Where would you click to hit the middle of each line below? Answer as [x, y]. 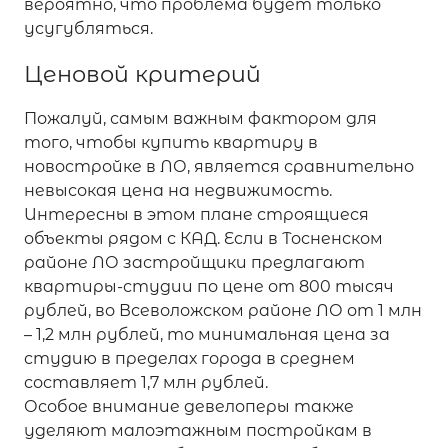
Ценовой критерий [142, 73]
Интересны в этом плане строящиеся [196, 214]
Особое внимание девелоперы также [189, 406]
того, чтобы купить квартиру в [171, 142]
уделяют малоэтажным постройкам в [198, 430]
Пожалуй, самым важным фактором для [200, 118]
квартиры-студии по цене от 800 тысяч [209, 286]
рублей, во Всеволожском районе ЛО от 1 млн [223, 310]
